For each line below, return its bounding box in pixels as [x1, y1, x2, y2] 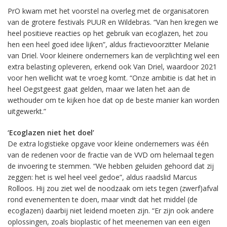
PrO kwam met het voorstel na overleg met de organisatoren [8, 6, 209, 16]
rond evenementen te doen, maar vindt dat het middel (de [8, 195, 198, 204]
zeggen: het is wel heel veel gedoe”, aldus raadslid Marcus [8, 172, 197, 182]
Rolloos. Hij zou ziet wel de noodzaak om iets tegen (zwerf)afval [8, 183, 218, 193]
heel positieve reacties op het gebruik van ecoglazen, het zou [8, 28, 208, 38]
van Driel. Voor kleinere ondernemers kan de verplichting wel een [8, 51, 219, 60]
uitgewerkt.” [8, 106, 46, 116]
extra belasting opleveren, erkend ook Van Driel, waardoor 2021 [8, 62, 217, 71]
